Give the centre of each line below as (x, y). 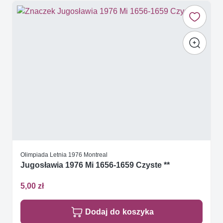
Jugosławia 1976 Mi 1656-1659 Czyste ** (95, 165)
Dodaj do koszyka (119, 212)
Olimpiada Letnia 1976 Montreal (64, 155)
